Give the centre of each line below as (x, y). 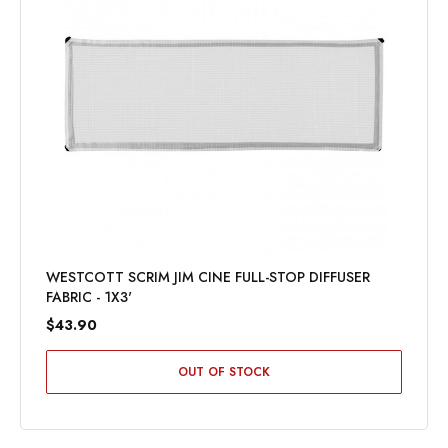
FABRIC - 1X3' (89, 297)
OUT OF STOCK (224, 372)
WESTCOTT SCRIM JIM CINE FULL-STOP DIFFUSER (208, 277)
